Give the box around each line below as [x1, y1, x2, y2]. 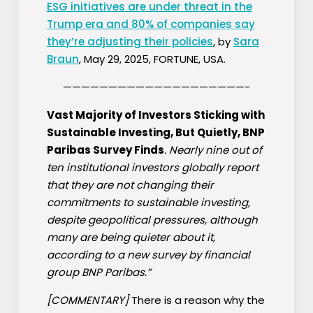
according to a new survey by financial [46, 247, 250, 263]
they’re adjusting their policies [46, 34, 213, 50]
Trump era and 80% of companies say [46, 17, 255, 32]
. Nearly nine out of [163, 143, 262, 158]
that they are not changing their [46, 177, 214, 193]
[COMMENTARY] [46, 293, 129, 308]
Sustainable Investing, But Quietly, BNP [46, 125, 265, 140]
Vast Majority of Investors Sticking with [46, 108, 265, 123]
